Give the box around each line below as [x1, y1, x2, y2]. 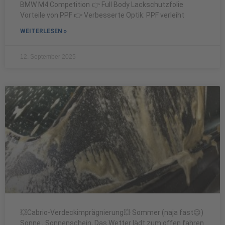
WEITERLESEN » [20, 28, 67, 35]
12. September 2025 [20, 53, 76, 60]
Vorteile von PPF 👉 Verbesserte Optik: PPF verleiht [20, 11, 184, 19]
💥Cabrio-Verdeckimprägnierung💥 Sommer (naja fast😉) [20, 208, 203, 216]
